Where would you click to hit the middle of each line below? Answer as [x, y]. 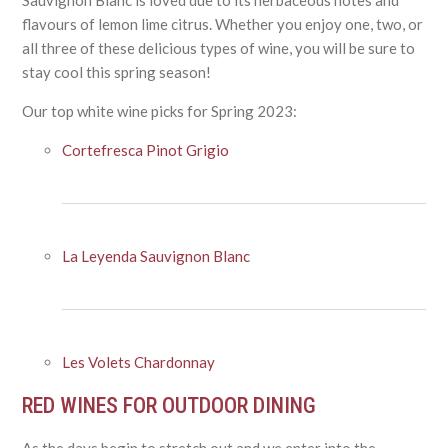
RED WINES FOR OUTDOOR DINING [169, 405]
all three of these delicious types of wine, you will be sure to [219, 47]
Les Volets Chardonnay [139, 361]
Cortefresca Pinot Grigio [146, 149]
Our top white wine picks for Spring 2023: [160, 110]
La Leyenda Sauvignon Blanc [156, 255]
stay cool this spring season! [117, 71]
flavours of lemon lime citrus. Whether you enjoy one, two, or [223, 23]
